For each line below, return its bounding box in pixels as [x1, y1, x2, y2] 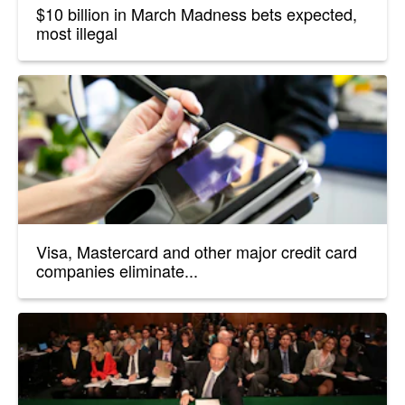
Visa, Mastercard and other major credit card [36, 240, 357, 264]
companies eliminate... [36, 259, 198, 283]
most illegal [36, 20, 118, 44]
